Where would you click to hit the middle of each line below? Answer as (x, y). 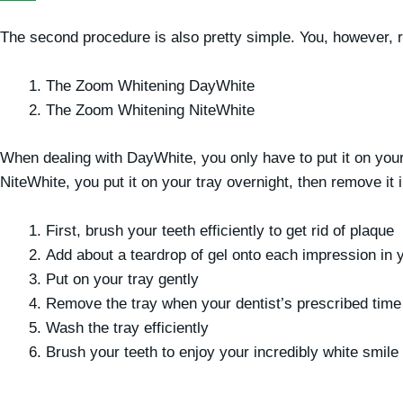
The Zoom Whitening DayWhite (150, 86)
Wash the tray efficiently (127, 328)
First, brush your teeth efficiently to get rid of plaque (220, 231)
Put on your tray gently (122, 279)
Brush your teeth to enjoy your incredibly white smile (222, 352)
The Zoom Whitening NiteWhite (150, 111)
